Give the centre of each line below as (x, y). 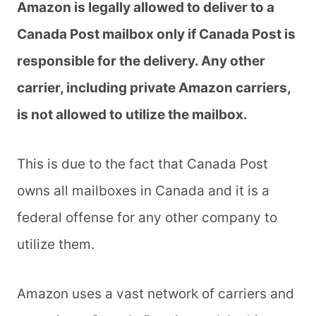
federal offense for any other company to (147, 218)
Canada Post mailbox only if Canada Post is (156, 35)
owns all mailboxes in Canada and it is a (143, 191)
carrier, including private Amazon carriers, (154, 88)
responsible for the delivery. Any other (141, 61)
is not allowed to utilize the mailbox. (134, 115)
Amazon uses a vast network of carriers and (156, 294)
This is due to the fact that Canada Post (142, 164)
